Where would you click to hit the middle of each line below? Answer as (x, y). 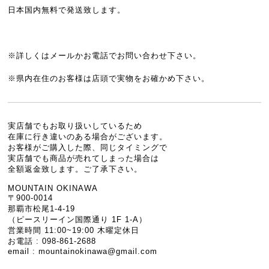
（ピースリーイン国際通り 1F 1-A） (78, 219)
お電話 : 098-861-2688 (52, 241)
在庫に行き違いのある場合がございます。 (88, 136)
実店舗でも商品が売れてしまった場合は (84, 158)
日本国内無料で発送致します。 (67, 10)
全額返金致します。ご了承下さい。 (75, 169)
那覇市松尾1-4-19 (42, 208)
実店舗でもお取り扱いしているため (75, 125)
